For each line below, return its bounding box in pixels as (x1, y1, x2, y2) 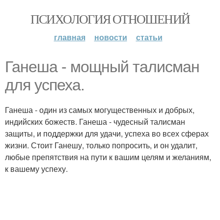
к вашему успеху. (5, 163, 68, 174)
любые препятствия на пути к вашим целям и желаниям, (5, 151, 211, 163)
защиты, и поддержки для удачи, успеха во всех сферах (5, 128, 209, 139)
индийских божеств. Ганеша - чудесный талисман (5, 116, 185, 127)
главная (54, 31, 85, 43)
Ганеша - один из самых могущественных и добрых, (5, 104, 194, 115)
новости (94, 31, 127, 43)
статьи (136, 31, 163, 43)
